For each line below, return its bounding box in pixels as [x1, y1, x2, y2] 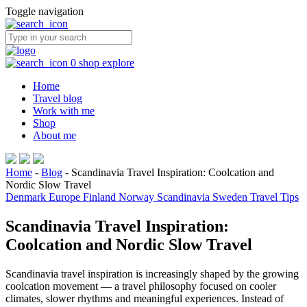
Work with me [33, 105, 95, 116]
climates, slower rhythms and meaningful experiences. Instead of [5, 292, 284, 304]
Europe [49, 191, 83, 203]
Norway [119, 191, 157, 203]
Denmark [5, 191, 49, 203]
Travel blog [33, 93, 82, 104]
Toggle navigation [5, 5, 84, 17]
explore [102, 57, 134, 69]
